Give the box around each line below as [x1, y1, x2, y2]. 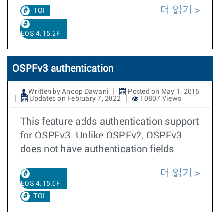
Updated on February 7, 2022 [28, 95, 121, 102]
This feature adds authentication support [20, 117, 199, 127]
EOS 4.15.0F [21, 180, 60, 187]
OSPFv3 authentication [12, 64, 114, 74]
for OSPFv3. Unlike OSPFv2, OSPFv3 [20, 131, 182, 140]
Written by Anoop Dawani [27, 88, 109, 95]
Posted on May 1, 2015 [126, 88, 200, 95]
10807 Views [138, 95, 181, 102]
